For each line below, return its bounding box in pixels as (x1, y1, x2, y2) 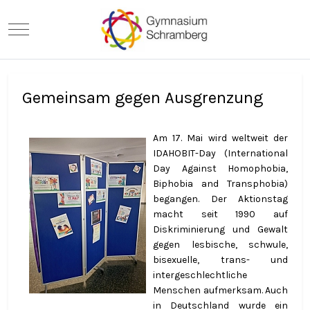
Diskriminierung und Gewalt (153, 223, 288, 235)
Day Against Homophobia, (153, 162, 288, 174)
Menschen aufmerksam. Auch (153, 284, 288, 296)
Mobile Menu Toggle (18, 21, 105, 34)
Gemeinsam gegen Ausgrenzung (22, 87, 263, 107)
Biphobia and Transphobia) (153, 177, 288, 190)
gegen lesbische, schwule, (153, 238, 288, 250)
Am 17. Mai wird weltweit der (153, 131, 288, 144)
